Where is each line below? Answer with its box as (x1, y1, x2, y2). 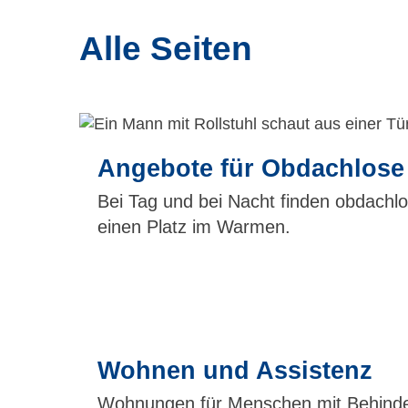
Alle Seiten (79, 30, 252, 67)
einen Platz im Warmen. (97, 216, 291, 237)
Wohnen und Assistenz (97, 356, 372, 384)
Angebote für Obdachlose (97, 154, 404, 182)
